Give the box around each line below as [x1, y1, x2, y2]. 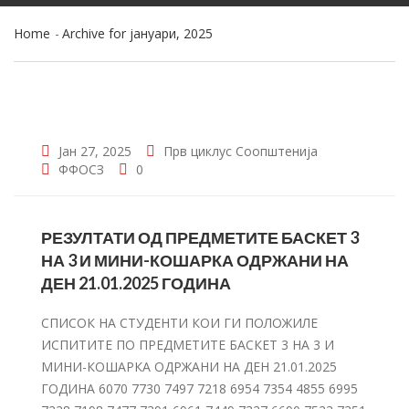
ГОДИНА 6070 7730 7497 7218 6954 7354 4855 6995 [41, 380, 358, 397]
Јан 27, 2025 [55, 142, 131, 160]
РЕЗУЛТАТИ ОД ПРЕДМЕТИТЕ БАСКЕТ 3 [41, 227, 359, 247]
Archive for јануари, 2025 [62, 25, 213, 42]
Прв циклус [163, 142, 232, 160]
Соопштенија [236, 142, 318, 160]
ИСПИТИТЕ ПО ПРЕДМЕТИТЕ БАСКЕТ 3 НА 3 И [41, 336, 334, 353]
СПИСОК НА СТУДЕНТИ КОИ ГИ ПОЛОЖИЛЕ [41, 314, 318, 331]
